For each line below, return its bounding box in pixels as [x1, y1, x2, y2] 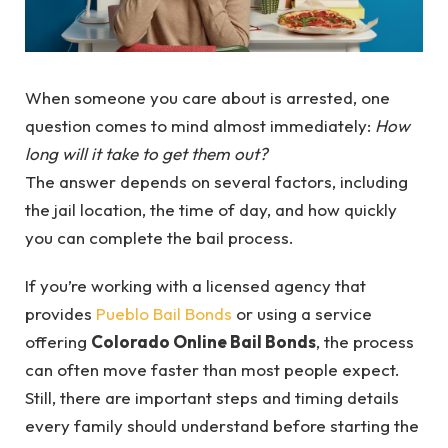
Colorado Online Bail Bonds [91, 331, 316, 353]
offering [25, 331, 91, 353]
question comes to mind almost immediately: [25, 115, 375, 136]
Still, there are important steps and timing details [25, 387, 399, 409]
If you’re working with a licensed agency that [25, 275, 366, 297]
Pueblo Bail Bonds [96, 303, 232, 325]
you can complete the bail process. [25, 227, 294, 248]
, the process [316, 331, 414, 353]
